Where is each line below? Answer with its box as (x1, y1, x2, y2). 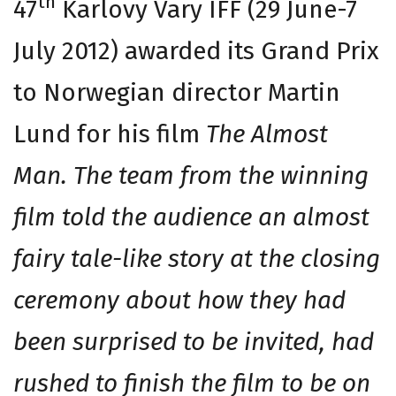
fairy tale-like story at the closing (13, 243, 380, 273)
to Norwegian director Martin (13, 77, 340, 107)
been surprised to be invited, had (13, 326, 374, 356)
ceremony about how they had (13, 285, 346, 315)
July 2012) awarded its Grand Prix (13, 35, 379, 65)
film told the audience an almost (13, 202, 369, 232)
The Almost (206, 118, 328, 148)
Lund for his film (13, 118, 206, 148)
